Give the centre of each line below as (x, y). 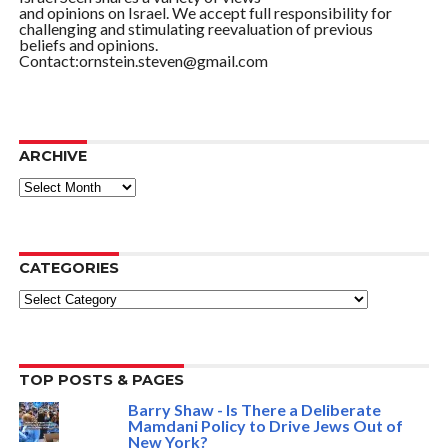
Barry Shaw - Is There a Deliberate (254, 409)
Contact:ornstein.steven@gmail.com (143, 60)
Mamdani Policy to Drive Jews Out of (265, 425)
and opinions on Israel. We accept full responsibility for (205, 12)
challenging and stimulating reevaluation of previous (195, 28)
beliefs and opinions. (88, 44)
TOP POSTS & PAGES (101, 380)
